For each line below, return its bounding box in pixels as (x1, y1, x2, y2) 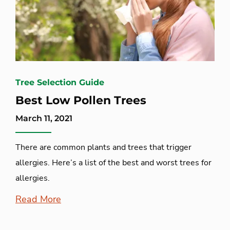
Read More (15, 193, 61, 206)
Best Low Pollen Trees (15, 93, 146, 108)
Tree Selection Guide (15, 78, 104, 88)
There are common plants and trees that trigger (15, 142, 191, 154)
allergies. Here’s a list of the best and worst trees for (15, 157, 212, 169)
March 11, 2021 (15, 113, 72, 124)
